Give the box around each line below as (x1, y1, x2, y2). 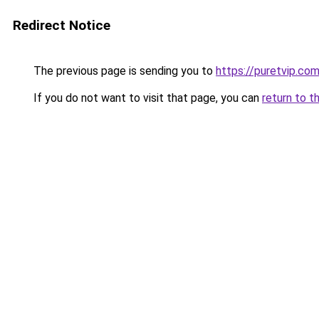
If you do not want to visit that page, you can (31, 91, 262, 105)
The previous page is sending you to (31, 64, 216, 78)
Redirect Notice (13, 17, 110, 33)
